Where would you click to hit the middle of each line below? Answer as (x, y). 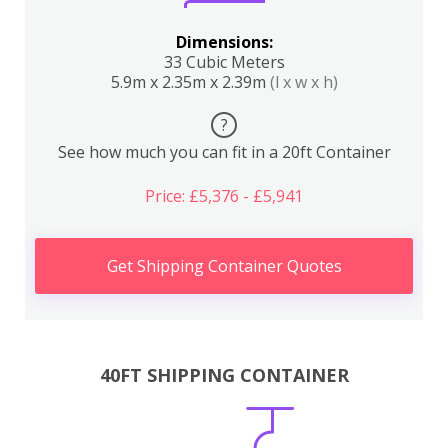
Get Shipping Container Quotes (224, 266)
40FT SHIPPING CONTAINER (224, 374)
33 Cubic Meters (224, 62)
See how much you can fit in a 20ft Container (224, 152)
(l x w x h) (303, 82)
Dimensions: (224, 42)
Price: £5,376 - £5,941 (224, 196)
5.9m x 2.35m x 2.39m (190, 82)
